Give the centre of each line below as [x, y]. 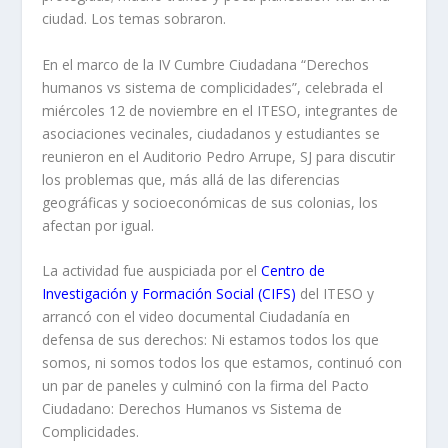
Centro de [293, 270]
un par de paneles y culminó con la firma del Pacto [206, 385]
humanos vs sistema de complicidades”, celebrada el [213, 87]
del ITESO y [337, 293]
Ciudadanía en [305, 316]
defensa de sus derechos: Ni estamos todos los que [211, 339]
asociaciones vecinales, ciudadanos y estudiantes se [211, 133]
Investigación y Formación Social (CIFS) [171, 293]
